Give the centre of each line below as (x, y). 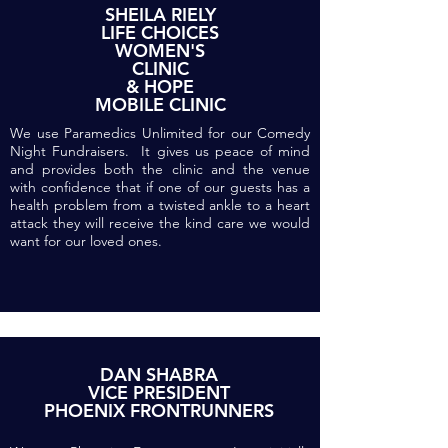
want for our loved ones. (90, 241)
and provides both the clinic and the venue (160, 169)
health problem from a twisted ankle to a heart (160, 205)
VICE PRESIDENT (159, 392)
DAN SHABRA (159, 374)
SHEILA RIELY (160, 14)
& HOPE (160, 86)
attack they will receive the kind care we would (160, 223)
